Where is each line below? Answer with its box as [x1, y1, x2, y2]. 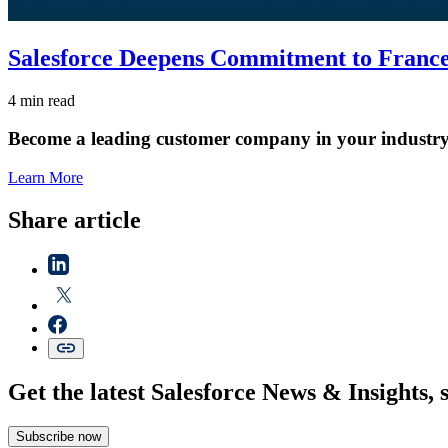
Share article [8, 206, 141, 233]
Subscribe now [16, 428, 101, 444]
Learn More [8, 168, 83, 186]
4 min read [8, 91, 75, 109]
